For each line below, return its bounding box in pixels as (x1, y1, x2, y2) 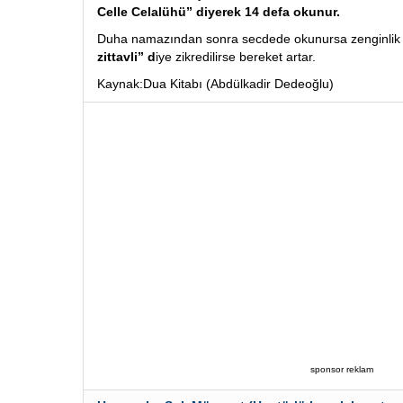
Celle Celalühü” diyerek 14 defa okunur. (97, 4, 340, 19)
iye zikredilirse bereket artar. (156, 49, 316, 64)
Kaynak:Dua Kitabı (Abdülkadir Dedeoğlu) (97, 76, 334, 91)
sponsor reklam (309, 364, 373, 374)
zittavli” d (97, 49, 156, 64)
